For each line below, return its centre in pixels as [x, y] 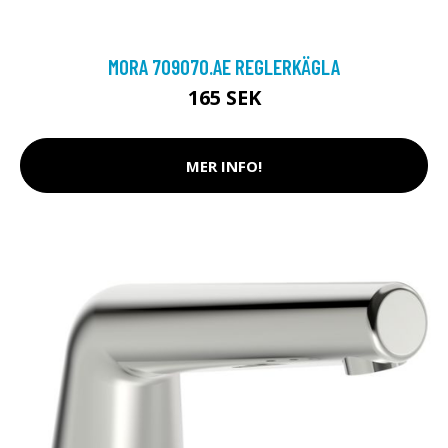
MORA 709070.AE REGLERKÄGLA [224, 66]
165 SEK [224, 97]
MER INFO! [224, 165]
